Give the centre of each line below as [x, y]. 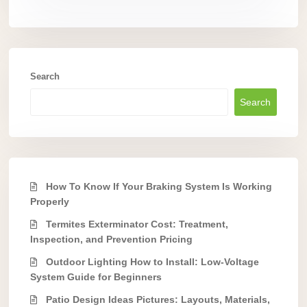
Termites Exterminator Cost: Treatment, [137, 224]
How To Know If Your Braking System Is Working [159, 187]
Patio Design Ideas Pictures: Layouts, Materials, [158, 300]
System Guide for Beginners [96, 277]
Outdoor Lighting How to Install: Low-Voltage [152, 262]
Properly [50, 202]
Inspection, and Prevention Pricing [111, 240]
